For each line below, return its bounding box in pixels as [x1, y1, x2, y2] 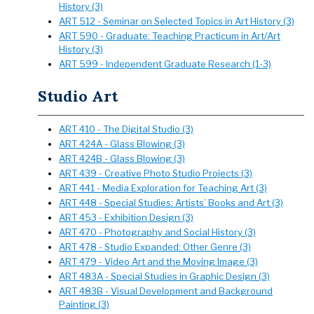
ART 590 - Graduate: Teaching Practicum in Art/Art [59, 30, 280, 41]
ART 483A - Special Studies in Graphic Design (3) [59, 271, 270, 282]
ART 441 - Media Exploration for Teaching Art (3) [59, 182, 267, 193]
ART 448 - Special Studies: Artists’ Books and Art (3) [59, 197, 283, 208]
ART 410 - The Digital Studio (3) [59, 123, 193, 135]
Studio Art [38, 86, 118, 106]
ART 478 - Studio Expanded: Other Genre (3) [59, 241, 251, 252]
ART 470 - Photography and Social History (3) [59, 226, 256, 238]
